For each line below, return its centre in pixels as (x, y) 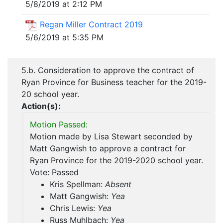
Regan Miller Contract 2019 (91, 24)
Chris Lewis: (74, 208)
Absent (118, 184)
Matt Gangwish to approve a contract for (108, 149)
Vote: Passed (54, 172)
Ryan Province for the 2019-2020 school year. (116, 161)
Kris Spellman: (77, 184)
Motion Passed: (59, 125)
